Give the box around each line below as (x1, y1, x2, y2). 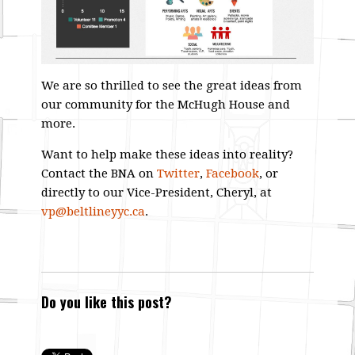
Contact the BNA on (41, 166, 158, 181)
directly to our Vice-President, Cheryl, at (41, 185, 273, 200)
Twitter (157, 166, 200, 181)
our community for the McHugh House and (41, 97, 291, 113)
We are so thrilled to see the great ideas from (41, 78, 303, 94)
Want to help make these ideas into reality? (41, 147, 294, 162)
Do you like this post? (41, 292, 173, 313)
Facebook (206, 166, 260, 181)
